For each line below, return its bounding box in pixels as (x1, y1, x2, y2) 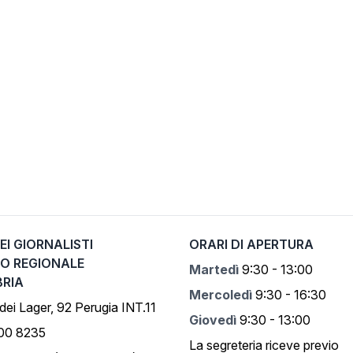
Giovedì (189, 312, 236, 328)
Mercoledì (189, 287, 255, 303)
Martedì (189, 262, 239, 277)
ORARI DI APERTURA (189, 236, 314, 252)
